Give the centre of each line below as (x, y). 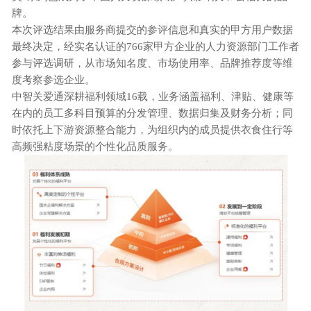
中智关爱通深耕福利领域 (69, 96)
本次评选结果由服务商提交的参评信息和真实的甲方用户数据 (152, 30)
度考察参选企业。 (53, 79)
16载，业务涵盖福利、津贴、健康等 (210, 96)
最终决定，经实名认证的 (69, 46)
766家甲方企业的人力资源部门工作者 (213, 46)
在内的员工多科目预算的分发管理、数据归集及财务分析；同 (152, 113)
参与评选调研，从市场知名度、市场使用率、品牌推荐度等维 (152, 63)
